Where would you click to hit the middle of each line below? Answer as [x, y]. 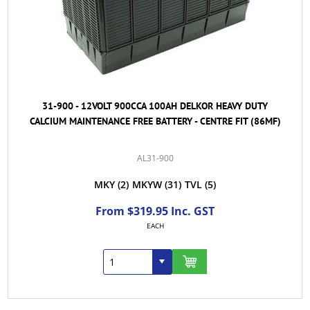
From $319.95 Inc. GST [155, 211]
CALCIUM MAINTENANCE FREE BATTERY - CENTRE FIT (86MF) [155, 121]
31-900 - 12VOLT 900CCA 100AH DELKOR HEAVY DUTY [155, 106]
